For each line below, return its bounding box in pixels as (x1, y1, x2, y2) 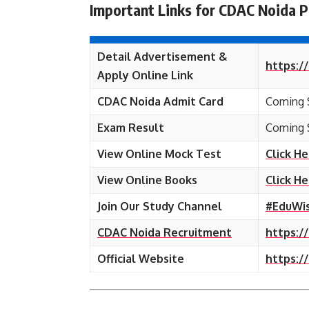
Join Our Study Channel (97, 199, 222, 213)
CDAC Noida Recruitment (97, 226, 232, 239)
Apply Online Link (97, 68, 193, 82)
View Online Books (97, 173, 197, 187)
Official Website (97, 252, 184, 266)
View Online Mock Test (97, 147, 221, 161)
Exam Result (97, 121, 164, 134)
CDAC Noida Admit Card (97, 94, 223, 108)
